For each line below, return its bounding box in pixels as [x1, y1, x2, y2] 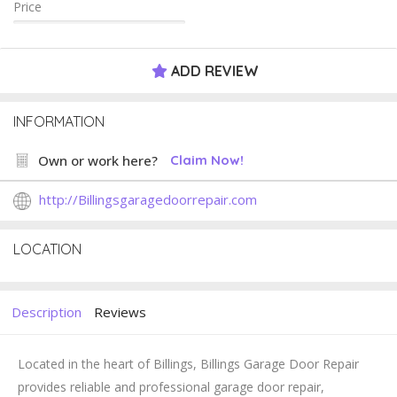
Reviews [94, 303, 146, 322]
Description [12, 303, 82, 322]
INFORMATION [13, 113, 105, 131]
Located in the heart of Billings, [18, 355, 200, 373]
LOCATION [13, 240, 82, 259]
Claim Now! [170, 152, 244, 169]
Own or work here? [38, 152, 158, 170]
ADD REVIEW [167, 62, 259, 81]
